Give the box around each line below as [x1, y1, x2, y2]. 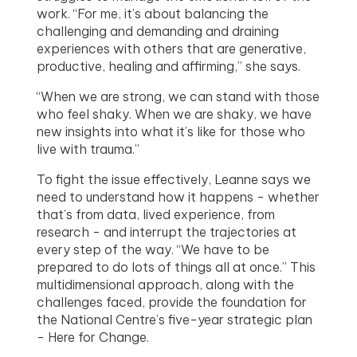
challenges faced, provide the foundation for [37, 293, 308, 310]
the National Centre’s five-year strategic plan [37, 311, 313, 328]
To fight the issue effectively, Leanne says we [37, 171, 312, 187]
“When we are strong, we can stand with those [37, 88, 320, 104]
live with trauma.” [37, 140, 140, 157]
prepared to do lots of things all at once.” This [37, 258, 316, 275]
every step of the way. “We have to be [37, 241, 270, 257]
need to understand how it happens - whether [37, 188, 320, 205]
